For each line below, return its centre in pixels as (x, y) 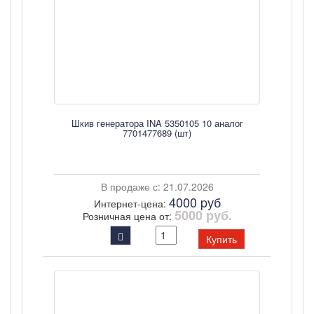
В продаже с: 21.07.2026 (157, 186)
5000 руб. (203, 215)
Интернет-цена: (131, 203)
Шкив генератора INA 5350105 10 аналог (157, 123)
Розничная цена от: (128, 216)
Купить (221, 239)
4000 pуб (194, 202)
